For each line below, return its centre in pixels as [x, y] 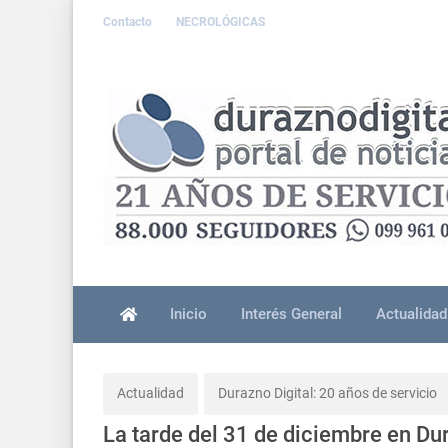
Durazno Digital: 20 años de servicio [327, 393]
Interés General [291, 313]
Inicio [189, 313]
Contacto [129, 21]
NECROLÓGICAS [220, 21]
